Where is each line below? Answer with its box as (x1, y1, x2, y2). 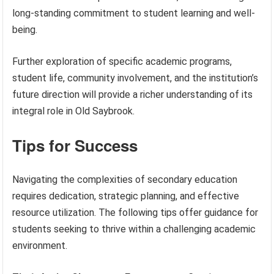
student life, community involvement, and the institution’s (12, 72, 259, 84)
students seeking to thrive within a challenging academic (12, 223, 256, 235)
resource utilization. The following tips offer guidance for (12, 207, 259, 219)
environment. (12, 240, 68, 252)
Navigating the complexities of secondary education (12, 174, 238, 186)
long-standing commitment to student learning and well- (12, 7, 256, 20)
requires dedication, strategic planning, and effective (12, 190, 240, 202)
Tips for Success (12, 134, 138, 157)
